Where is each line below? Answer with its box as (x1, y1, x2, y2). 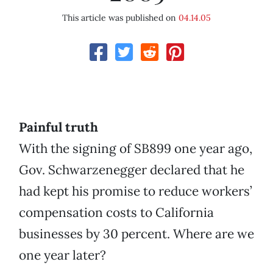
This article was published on (62, 12, 179, 24)
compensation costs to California (19, 204, 214, 221)
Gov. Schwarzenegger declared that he (19, 161, 244, 179)
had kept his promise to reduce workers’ (19, 183, 252, 200)
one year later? (19, 247, 106, 264)
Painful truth (19, 119, 98, 136)
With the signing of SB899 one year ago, (19, 140, 252, 157)
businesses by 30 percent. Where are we (19, 225, 254, 243)
